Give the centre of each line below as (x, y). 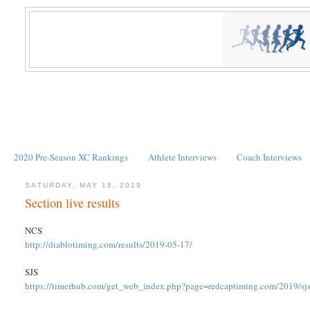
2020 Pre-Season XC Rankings (71, 157)
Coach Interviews (270, 157)
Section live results (73, 203)
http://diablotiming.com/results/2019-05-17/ (109, 245)
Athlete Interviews (182, 157)
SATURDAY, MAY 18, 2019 (84, 185)
